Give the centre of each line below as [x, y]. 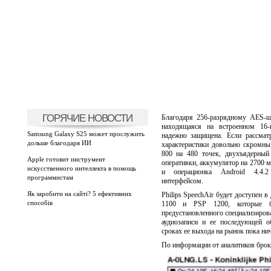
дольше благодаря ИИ [59, 143]
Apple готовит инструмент [66, 159]
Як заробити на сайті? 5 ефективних [79, 194]
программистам [50, 177]
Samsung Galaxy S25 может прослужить [86, 134]
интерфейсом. [182, 181]
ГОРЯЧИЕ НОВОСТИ [87, 118]
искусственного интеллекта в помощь [81, 168]
